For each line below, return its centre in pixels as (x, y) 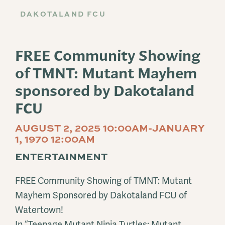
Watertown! (39, 209)
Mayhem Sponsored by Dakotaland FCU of (101, 195)
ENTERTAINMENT (61, 156)
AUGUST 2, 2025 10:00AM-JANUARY (110, 127)
